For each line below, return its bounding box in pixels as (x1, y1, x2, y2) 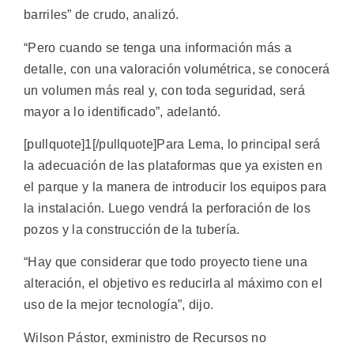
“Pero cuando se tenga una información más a (24, 40, 292, 55)
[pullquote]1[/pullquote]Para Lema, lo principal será (24, 137, 321, 151)
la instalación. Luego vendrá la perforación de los (24, 201, 311, 215)
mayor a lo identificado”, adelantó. (24, 104, 221, 119)
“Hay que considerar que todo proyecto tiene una (24, 255, 308, 269)
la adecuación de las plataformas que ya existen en (24, 158, 322, 172)
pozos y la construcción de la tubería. (24, 222, 240, 236)
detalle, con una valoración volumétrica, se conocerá (24, 62, 330, 76)
